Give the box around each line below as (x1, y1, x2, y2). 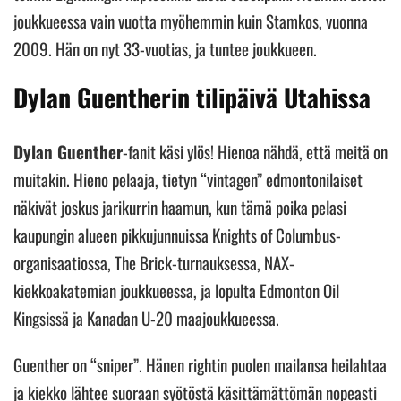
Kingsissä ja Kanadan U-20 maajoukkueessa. (13, 304, 283, 330)
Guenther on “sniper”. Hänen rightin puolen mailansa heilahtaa (13, 351, 387, 377)
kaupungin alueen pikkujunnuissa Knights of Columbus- (13, 221, 341, 247)
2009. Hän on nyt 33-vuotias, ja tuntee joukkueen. (13, 35, 320, 61)
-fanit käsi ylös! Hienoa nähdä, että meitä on (123, 138, 388, 164)
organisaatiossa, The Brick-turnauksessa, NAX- (13, 249, 294, 275)
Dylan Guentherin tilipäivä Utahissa (13, 78, 371, 115)
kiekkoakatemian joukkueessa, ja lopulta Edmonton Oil (13, 277, 339, 303)
